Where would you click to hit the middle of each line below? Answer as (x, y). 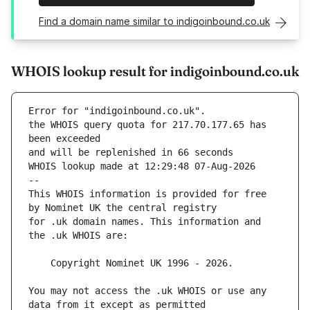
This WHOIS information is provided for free (147, 194)
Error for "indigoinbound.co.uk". (117, 111)
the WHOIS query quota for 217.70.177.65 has (147, 125)
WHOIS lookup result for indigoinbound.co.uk (155, 71)
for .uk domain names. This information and (145, 222)
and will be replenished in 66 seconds (131, 153)
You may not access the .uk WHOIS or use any (147, 291)
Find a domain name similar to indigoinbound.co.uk (154, 21)
